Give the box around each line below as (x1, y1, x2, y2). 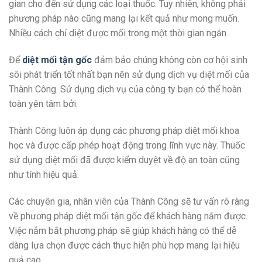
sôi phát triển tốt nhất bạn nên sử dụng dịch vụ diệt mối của (9, 69, 249, 81)
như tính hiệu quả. (9, 169, 79, 181)
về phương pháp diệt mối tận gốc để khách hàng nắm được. (9, 210, 247, 222)
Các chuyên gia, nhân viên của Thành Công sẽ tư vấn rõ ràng (9, 195, 249, 207)
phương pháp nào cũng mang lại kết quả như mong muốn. (9, 13, 239, 25)
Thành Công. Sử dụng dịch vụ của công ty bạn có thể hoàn (9, 84, 242, 95)
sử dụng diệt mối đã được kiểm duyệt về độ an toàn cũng (9, 154, 240, 166)
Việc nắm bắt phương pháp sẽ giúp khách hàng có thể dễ (9, 225, 236, 236)
